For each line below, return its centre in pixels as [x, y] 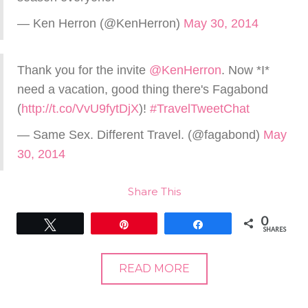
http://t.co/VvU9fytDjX [80, 109]
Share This [154, 191]
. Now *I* [245, 70]
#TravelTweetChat [200, 109]
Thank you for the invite [83, 70]
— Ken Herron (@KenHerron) [100, 23]
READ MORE [154, 268]
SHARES [274, 229]
